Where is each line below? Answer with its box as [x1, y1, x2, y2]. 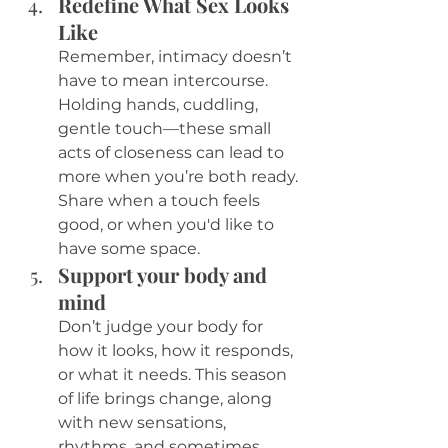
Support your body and [58, 261, 272, 289]
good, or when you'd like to [58, 215, 278, 235]
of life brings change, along [58, 389, 276, 409]
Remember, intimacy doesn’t [58, 47, 296, 67]
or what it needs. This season [58, 365, 291, 385]
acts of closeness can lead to [58, 143, 288, 163]
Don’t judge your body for [58, 317, 267, 337]
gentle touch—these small [58, 119, 275, 139]
